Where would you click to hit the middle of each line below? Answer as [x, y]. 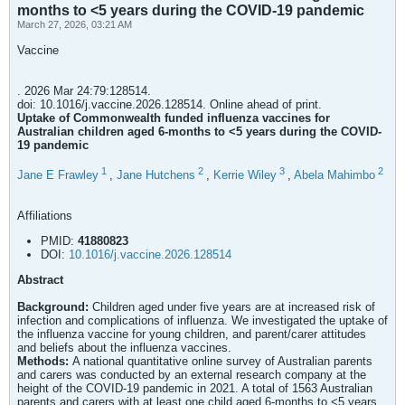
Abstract [40, 280]
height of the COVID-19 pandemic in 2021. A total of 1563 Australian [195, 389]
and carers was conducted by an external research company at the [192, 375]
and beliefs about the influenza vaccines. [124, 348]
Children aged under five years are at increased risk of [234, 307]
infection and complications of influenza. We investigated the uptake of [202, 321]
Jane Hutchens [156, 175]
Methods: [45, 362]
